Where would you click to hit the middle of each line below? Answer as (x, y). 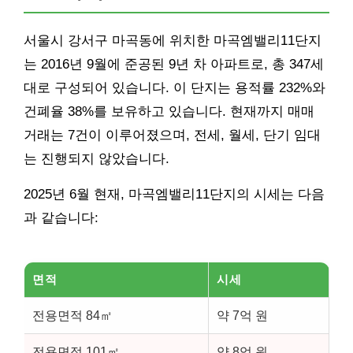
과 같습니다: (61, 218)
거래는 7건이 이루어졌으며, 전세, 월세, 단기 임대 (172, 135)
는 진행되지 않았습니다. (97, 159)
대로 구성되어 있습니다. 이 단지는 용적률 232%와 (175, 88)
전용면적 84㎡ (72, 315)
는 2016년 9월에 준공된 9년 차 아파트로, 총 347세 (174, 64)
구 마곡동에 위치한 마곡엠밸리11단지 (208, 41)
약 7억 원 (242, 315)
